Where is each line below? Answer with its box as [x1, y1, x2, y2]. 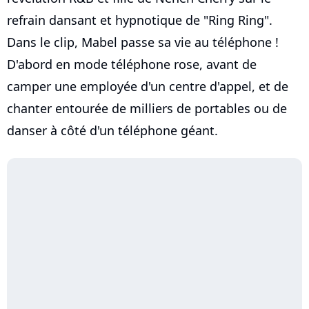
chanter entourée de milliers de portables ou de [7, 100, 287, 117]
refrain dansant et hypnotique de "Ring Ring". [7, 12, 272, 29]
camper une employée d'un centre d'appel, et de [7, 78, 288, 95]
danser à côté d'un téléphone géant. [7, 122, 218, 139]
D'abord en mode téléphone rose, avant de [7, 56, 257, 73]
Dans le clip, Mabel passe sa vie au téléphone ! [7, 34, 279, 51]
